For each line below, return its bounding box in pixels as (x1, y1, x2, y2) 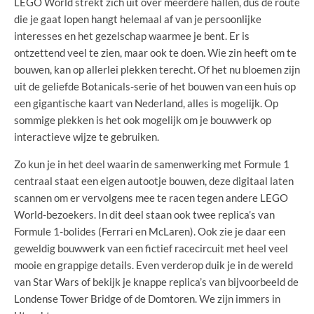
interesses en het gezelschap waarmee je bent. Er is (14, 29, 250, 42)
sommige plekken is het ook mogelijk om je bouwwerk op (14, 113, 271, 126)
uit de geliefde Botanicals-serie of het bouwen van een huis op (14, 79, 296, 93)
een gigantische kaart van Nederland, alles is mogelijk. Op (14, 96, 278, 109)
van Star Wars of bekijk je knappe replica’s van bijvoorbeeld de (14, 275, 299, 288)
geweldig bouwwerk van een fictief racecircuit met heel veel (14, 241, 288, 254)
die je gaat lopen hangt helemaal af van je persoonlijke (14, 12, 261, 25)
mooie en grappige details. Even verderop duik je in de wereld (14, 258, 293, 271)
